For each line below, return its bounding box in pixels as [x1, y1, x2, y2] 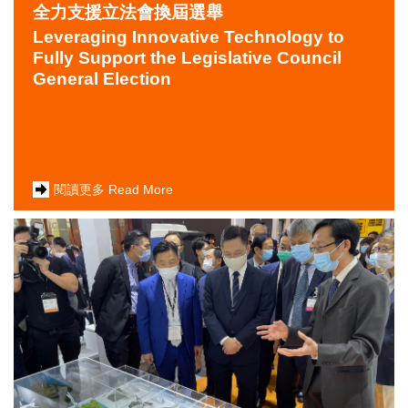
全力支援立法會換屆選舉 [32, 3, 223, 23]
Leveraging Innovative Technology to [32, 26, 344, 46]
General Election [32, 68, 171, 88]
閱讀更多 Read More [53, 182, 173, 197]
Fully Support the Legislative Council [32, 47, 342, 67]
